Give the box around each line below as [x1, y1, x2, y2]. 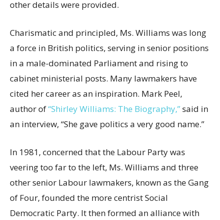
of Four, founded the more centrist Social [10, 192, 168, 204]
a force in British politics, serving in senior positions [10, 42, 209, 54]
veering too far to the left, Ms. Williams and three [10, 162, 198, 173]
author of [10, 103, 48, 115]
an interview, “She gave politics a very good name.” [10, 118, 204, 130]
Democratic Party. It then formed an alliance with [10, 207, 199, 219]
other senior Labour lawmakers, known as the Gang [10, 177, 209, 189]
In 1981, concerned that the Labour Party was [10, 146, 185, 158]
